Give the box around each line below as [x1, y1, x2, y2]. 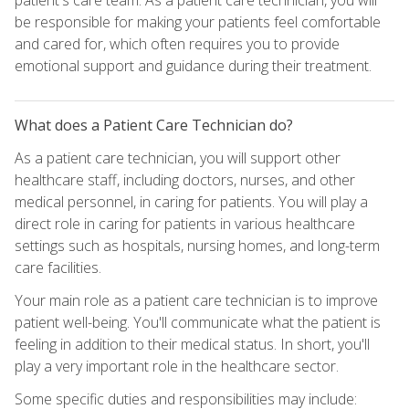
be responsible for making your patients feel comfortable [15, 11, 381, 32]
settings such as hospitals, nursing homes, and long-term [15, 235, 380, 256]
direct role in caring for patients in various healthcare [15, 213, 355, 234]
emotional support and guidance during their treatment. [15, 55, 372, 76]
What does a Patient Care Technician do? [15, 114, 293, 135]
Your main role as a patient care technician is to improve [15, 289, 378, 310]
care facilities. [15, 257, 101, 278]
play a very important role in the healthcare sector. [15, 355, 339, 376]
